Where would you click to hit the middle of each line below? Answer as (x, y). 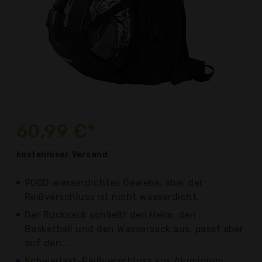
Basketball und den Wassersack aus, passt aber (134, 229)
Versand (90, 154)
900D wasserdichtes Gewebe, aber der (114, 182)
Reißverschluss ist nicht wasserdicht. (112, 196)
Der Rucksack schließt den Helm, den (111, 215)
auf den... (47, 243)
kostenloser (43, 154)
